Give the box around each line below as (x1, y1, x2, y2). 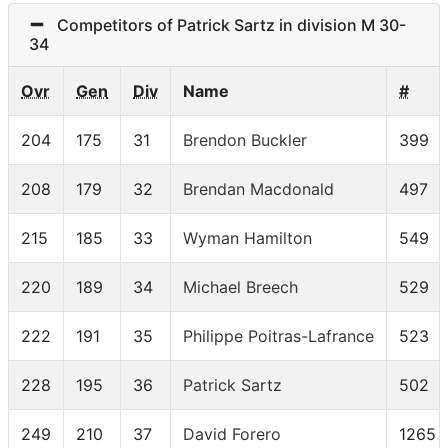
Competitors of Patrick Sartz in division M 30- (45, 15, 406, 36)
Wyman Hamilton (183, 228, 312, 249)
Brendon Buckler (183, 130, 307, 151)
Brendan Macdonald (183, 179, 334, 200)
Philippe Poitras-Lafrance (183, 326, 374, 347)
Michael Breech (183, 277, 298, 298)
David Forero (183, 424, 281, 445)
